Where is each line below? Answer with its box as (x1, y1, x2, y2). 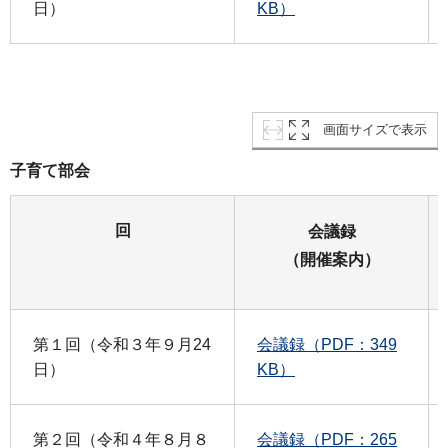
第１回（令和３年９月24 (33, 335, 211, 353)
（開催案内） (283, 250, 380, 268)
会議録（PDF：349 (257, 335, 397, 353)
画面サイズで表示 (323, 121, 427, 137)
